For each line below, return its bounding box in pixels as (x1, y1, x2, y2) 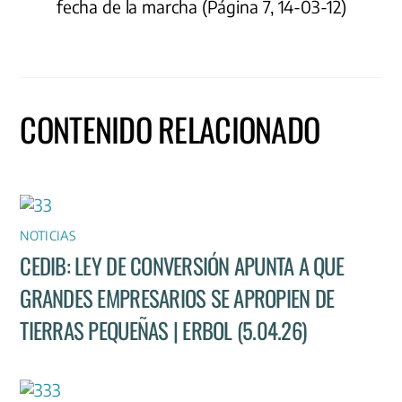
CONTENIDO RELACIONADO (20, 104, 320, 153)
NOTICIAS (20, 226, 77, 243)
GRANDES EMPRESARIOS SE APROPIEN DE (20, 282, 335, 315)
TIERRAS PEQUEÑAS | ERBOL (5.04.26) (20, 314, 307, 347)
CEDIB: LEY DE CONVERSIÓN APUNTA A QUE (20, 249, 344, 283)
